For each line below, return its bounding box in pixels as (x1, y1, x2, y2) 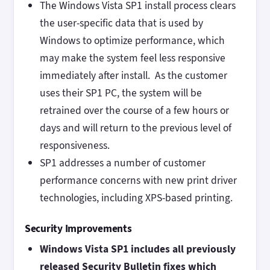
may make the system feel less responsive (39, 50, 225, 65)
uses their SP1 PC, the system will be (39, 85, 202, 100)
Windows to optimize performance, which (39, 33, 225, 48)
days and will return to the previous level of (39, 120, 231, 135)
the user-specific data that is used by (39, 15, 203, 30)
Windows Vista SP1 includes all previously (39, 242, 236, 257)
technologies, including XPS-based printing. (39, 190, 235, 205)
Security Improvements (25, 221, 132, 236)
